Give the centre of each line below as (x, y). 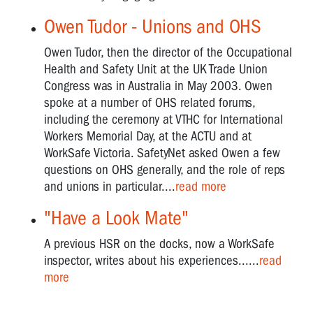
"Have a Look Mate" (116, 217)
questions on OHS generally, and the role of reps (165, 169)
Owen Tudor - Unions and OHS (153, 26)
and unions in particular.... (110, 186)
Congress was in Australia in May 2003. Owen (158, 86)
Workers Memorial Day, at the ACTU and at (148, 136)
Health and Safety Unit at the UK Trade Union (156, 69)
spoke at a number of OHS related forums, (150, 102)
